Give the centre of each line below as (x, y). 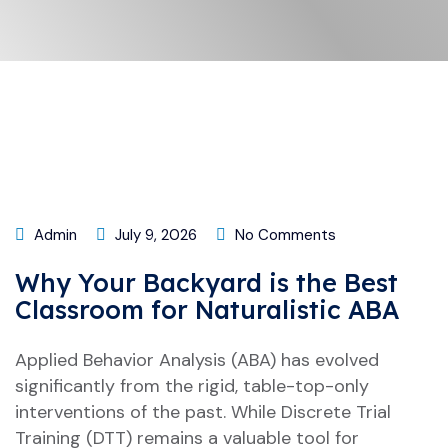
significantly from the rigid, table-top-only (192, 386)
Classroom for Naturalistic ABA (207, 309)
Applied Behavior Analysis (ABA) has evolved (197, 360)
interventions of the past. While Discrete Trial (203, 412)
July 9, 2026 (154, 235)
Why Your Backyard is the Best (206, 282)
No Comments (283, 235)
